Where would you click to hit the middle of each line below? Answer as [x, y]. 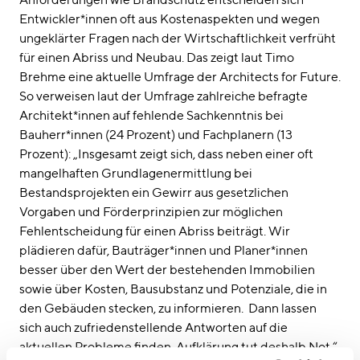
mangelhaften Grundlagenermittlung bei [136, 173]
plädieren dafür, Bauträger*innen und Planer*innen [164, 250]
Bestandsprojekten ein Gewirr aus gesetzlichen [154, 192]
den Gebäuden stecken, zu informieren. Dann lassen [168, 308]
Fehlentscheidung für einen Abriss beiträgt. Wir [155, 231]
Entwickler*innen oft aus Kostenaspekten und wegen [170, 18]
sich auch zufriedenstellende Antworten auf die [153, 327]
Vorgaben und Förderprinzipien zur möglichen [151, 211]
